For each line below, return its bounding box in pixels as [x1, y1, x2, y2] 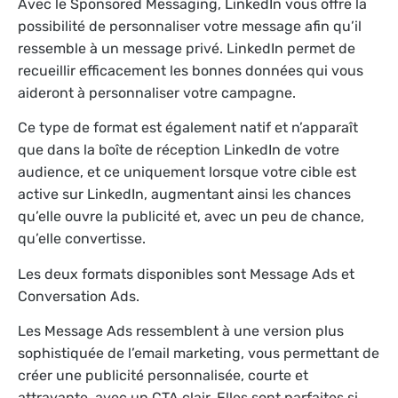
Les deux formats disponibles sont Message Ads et [18, 265, 354, 283]
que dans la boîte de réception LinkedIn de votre [18, 141, 339, 159]
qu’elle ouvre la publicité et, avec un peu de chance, [18, 208, 364, 226]
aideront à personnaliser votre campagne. [18, 84, 296, 101]
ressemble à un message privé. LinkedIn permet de [18, 39, 355, 57]
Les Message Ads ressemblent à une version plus [18, 322, 344, 339]
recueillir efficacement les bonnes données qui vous [18, 61, 363, 79]
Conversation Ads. [18, 287, 139, 305]
